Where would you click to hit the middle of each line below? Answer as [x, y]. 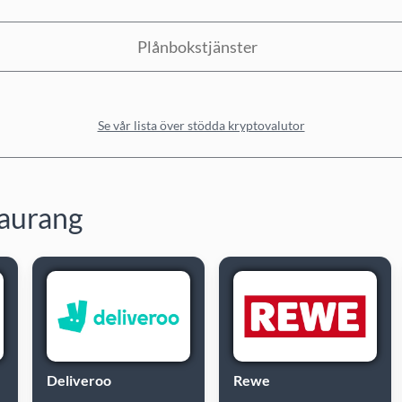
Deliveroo [79, 380]
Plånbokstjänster [197, 47]
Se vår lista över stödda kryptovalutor [201, 125]
